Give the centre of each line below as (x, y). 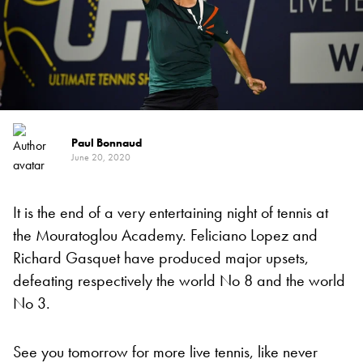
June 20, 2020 (101, 158)
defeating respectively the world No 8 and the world (179, 281)
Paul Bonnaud (107, 143)
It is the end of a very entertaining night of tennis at (171, 213)
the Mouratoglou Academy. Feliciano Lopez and (165, 235)
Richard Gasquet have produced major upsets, (161, 258)
